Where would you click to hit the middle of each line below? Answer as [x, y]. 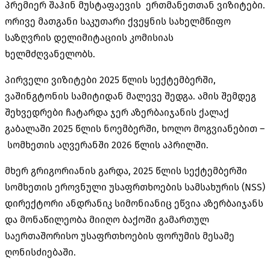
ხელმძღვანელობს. [50, 54]
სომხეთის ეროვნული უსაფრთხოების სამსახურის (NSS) [135, 187]
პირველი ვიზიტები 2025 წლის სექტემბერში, [110, 80]
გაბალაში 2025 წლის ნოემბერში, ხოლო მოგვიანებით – [135, 128]
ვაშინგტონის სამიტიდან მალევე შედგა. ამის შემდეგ [130, 96]
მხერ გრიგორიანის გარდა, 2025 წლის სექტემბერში [126, 171]
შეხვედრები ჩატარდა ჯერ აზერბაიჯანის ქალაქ [117, 112]
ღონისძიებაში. [40, 252]
